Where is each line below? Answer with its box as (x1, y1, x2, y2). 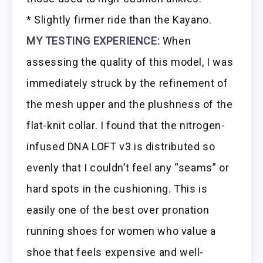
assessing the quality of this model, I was (26, 56, 234, 69)
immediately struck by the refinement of (26, 77, 228, 90)
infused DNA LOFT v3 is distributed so (26, 140, 215, 153)
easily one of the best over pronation (26, 204, 210, 217)
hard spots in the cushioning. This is (26, 183, 208, 195)
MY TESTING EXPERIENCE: (26, 35, 160, 48)
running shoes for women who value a (26, 225, 217, 238)
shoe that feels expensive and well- (26, 246, 204, 259)
